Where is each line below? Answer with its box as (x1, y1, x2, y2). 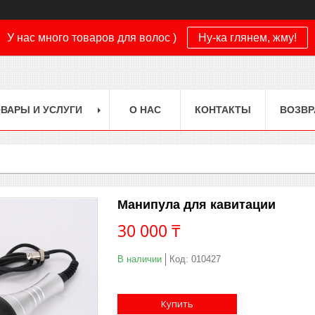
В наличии (117, 253, 162, 264)
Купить (161, 297, 193, 310)
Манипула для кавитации (117, 197, 276, 212)
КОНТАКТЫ (195, 103, 251, 115)
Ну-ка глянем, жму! (198, 32, 297, 44)
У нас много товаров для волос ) (7, 32, 176, 44)
